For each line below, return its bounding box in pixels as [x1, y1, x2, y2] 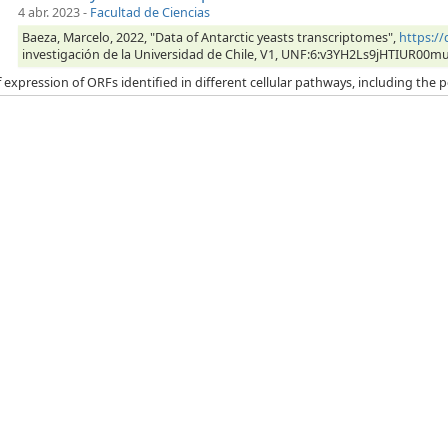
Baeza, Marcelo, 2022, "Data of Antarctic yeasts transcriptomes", [22, 29, 399, 47]
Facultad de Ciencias [90, 4, 210, 22]
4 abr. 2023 [18, 4, 80, 22]
